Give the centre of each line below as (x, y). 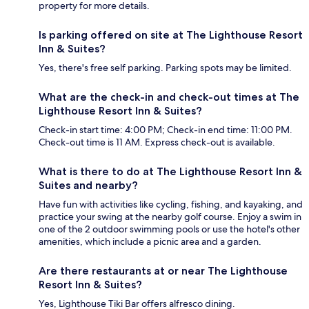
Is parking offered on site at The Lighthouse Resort (171, 35)
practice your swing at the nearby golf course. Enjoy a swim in (170, 217)
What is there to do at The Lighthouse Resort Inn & (170, 172)
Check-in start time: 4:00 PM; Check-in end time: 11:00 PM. (166, 130)
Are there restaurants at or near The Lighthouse (163, 271)
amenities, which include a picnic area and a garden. (150, 242)
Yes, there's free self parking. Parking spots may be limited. (165, 68)
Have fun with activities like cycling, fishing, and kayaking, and (171, 205)
